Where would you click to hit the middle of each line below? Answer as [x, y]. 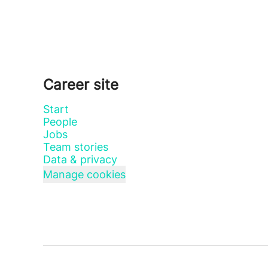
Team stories [76, 147]
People [60, 122]
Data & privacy [80, 159]
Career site [81, 85]
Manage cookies [84, 174]
